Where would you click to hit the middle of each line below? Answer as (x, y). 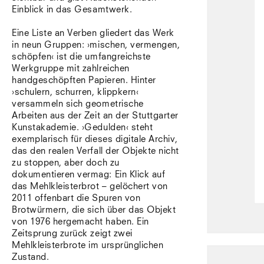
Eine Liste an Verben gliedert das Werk (93, 33)
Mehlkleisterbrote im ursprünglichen (88, 245)
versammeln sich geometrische (78, 104)
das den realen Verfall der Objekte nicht (95, 151)
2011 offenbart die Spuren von (76, 198)
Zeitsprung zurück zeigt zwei (72, 234)
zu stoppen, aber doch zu (66, 163)
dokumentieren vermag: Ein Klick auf (89, 175)
